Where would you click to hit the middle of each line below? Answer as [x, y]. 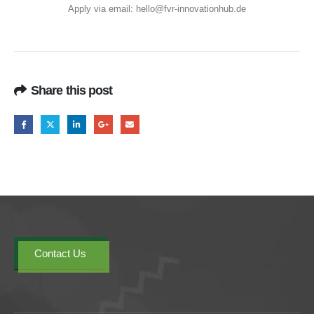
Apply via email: [102, 9]
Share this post [72, 91]
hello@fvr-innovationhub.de [191, 9]
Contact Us [60, 254]
